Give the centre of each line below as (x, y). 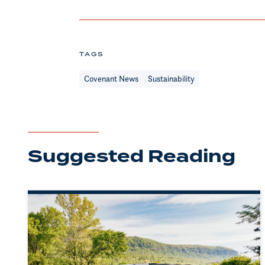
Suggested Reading (132, 156)
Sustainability (172, 78)
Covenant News (112, 78)
